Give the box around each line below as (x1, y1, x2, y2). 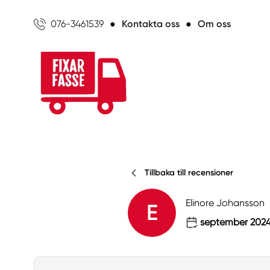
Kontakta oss (122, 17, 180, 30)
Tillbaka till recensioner (145, 168, 233, 178)
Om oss (198, 17, 231, 30)
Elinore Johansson (186, 197, 265, 209)
